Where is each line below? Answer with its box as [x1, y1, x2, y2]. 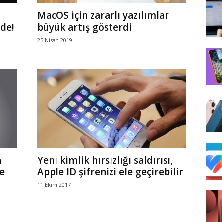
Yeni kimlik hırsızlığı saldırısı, [37, 154, 173, 166]
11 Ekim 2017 [37, 181, 71, 188]
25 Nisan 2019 [37, 36, 72, 44]
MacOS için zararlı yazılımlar [37, 9, 169, 22]
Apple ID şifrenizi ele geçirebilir [37, 166, 183, 178]
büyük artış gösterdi [37, 21, 132, 34]
